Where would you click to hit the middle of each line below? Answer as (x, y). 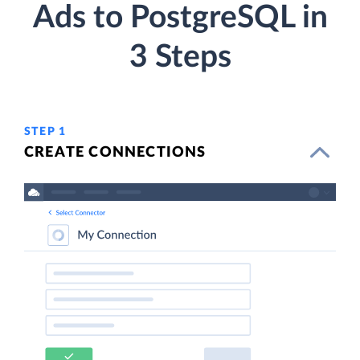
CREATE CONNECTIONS (115, 152)
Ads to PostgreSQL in (180, 18)
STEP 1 (45, 131)
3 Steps (180, 57)
